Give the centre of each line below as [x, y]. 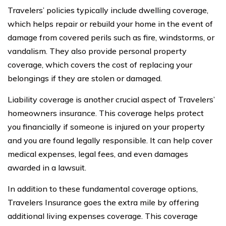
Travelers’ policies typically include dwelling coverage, [108, 10]
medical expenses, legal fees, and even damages [98, 154]
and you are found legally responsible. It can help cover [110, 140]
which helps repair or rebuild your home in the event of [110, 23]
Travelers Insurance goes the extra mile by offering [103, 202]
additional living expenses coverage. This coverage [103, 216]
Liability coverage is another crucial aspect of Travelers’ [111, 99]
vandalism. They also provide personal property [97, 51]
